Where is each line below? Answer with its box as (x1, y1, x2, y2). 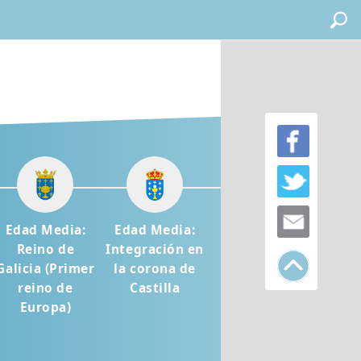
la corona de (114, 260, 196, 277)
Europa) (19, 299, 72, 316)
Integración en (106, 241, 204, 258)
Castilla (130, 280, 180, 297)
